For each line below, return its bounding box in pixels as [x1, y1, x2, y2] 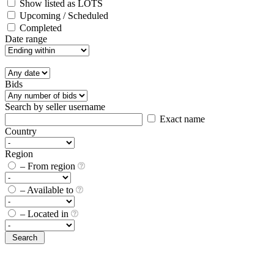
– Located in [18, 208, 71, 219]
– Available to [18, 184, 76, 195]
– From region [18, 160, 78, 171]
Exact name [157, 113, 205, 124]
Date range [5, 33, 47, 44]
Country [5, 125, 37, 136]
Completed [17, 22, 62, 33]
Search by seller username [5, 101, 105, 112]
